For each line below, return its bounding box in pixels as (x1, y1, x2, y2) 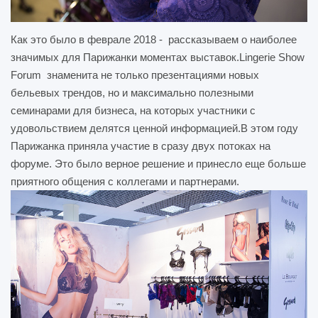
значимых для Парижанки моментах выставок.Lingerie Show (11, 50, 305, 63)
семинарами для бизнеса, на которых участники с (11, 104, 256, 116)
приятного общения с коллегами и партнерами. (11, 175, 239, 187)
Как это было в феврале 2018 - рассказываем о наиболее (11, 33, 297, 45)
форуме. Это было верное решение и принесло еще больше (11, 157, 306, 170)
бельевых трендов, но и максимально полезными (11, 86, 253, 99)
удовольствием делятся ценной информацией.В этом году (11, 121, 298, 134)
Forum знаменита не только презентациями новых (11, 68, 259, 81)
